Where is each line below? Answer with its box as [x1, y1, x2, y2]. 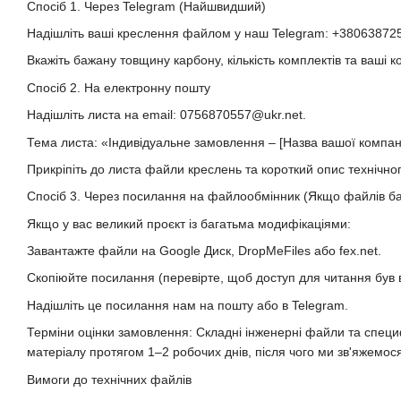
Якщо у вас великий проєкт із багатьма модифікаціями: [27, 216, 351, 231]
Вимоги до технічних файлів [27, 371, 192, 387]
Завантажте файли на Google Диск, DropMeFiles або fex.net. [27, 243, 381, 259]
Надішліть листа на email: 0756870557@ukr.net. [27, 107, 306, 123]
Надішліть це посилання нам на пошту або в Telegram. [27, 297, 348, 312]
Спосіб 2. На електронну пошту [27, 80, 210, 95]
